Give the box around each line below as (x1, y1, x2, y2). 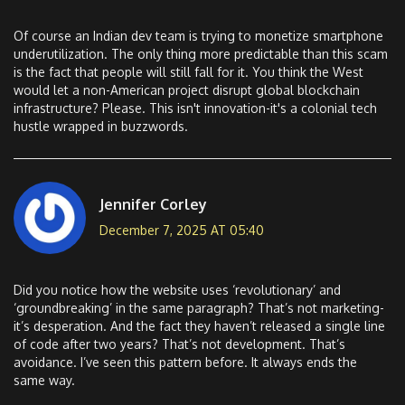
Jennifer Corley (99, 194, 207, 213)
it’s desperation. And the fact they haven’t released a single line (14, 318, 385, 334)
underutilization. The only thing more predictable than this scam (14, 46, 388, 62)
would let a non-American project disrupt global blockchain (14, 82, 360, 99)
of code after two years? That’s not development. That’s (14, 336, 345, 353)
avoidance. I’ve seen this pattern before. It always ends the (14, 354, 357, 371)
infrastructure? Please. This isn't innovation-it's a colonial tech (14, 100, 377, 117)
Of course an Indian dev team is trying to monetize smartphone (14, 28, 383, 44)
